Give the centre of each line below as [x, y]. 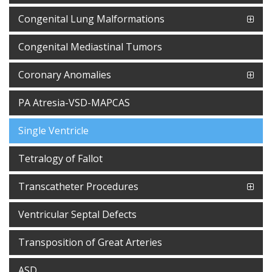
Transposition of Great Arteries [90, 242]
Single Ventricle [53, 131]
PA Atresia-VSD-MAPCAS [74, 103]
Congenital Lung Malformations [91, 19]
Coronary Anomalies [65, 75]
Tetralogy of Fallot [60, 158]
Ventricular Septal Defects [77, 214]
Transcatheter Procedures [78, 186]
